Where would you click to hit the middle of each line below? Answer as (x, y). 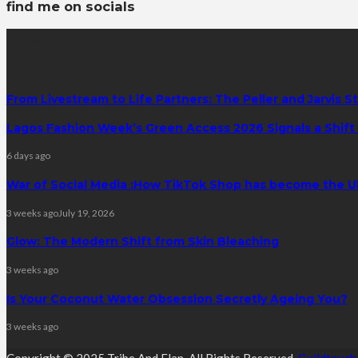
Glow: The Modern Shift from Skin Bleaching (143, 242)
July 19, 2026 (86, 213)
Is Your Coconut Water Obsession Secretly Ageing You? (177, 298)
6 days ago (28, 156)
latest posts (50, 39)
